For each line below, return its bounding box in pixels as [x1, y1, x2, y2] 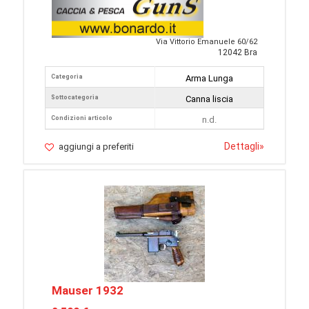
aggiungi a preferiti [59, 141, 134, 152]
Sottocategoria [51, 94, 99, 101]
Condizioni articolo [51, 114, 112, 122]
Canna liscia [186, 94, 233, 105]
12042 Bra [218, 48, 257, 58]
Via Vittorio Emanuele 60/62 [156, 37, 257, 47]
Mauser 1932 [52, 283, 123, 298]
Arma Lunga [186, 73, 233, 84]
